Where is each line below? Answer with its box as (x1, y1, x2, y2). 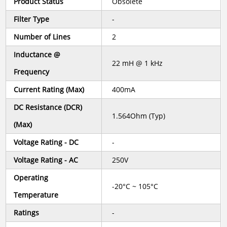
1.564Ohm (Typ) (112, 111, 166, 121)
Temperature (14, 190, 59, 200)
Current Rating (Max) (14, 85, 85, 95)
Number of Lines (14, 32, 71, 42)
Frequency (14, 67, 50, 77)
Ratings (14, 208, 40, 218)
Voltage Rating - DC (14, 137, 79, 147)
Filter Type (14, 14, 50, 24)
